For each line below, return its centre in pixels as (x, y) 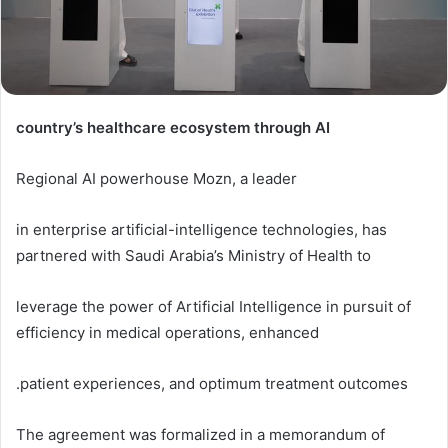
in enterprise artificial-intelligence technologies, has (201, 230)
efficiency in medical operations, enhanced (167, 333)
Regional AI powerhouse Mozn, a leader (156, 179)
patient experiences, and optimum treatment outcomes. (214, 384)
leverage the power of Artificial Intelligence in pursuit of (213, 307)
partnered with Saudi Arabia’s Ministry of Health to (193, 256)
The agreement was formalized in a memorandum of (200, 435)
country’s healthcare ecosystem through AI (173, 128)
